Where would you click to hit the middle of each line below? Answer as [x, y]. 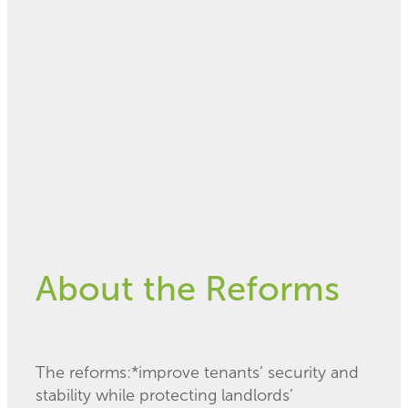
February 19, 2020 [89, 46]
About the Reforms [188, 289]
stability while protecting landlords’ [164, 395]
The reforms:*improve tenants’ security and [197, 372]
